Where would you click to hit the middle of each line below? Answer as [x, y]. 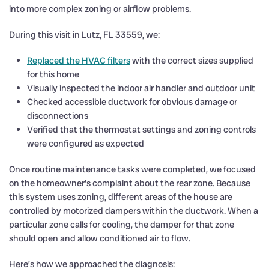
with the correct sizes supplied [192, 60]
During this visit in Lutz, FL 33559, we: [84, 35]
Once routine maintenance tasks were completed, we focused [132, 169]
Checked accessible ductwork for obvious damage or [132, 102]
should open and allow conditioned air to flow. [100, 238]
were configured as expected [86, 143]
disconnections [58, 116]
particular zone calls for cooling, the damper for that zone [122, 224]
